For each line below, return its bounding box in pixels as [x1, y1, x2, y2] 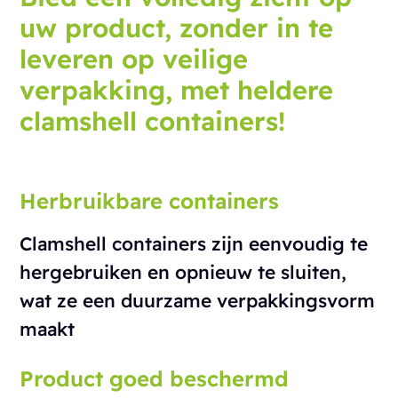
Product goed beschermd [20, 365, 290, 393]
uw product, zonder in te [20, 12, 334, 44]
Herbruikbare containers [20, 187, 280, 215]
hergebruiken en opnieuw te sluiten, [20, 260, 347, 284]
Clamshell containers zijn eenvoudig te [20, 232, 369, 256]
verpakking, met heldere [20, 74, 334, 107]
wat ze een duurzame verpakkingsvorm [20, 289, 376, 313]
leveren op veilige [20, 43, 249, 76]
